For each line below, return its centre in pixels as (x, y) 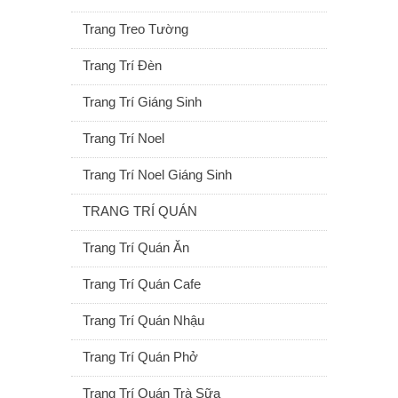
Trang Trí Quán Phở (140, 357)
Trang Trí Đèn (122, 65)
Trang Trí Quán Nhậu (143, 320)
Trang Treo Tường (135, 29)
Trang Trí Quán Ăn (136, 247)
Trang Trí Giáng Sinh (142, 102)
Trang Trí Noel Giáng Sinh (157, 175)
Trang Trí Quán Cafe (142, 284)
